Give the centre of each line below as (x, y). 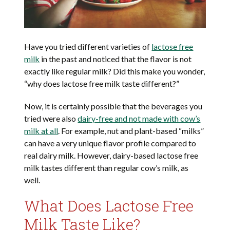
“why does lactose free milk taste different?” (102, 84)
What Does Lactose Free (109, 206)
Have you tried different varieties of (88, 47)
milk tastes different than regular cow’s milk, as (107, 168)
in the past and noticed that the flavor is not (116, 59)
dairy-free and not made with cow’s (139, 119)
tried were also (51, 119)
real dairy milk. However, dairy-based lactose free (111, 156)
